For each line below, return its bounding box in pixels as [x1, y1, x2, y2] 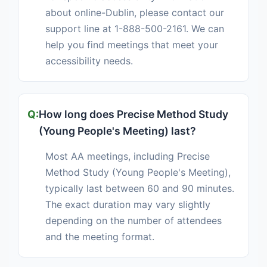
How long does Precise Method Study [39, 108, 228, 121]
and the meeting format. [45, 231, 154, 243]
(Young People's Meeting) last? [39, 125, 196, 138]
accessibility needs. [45, 55, 133, 67]
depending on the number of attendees [45, 215, 222, 227]
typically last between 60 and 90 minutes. [45, 182, 234, 195]
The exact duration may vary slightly [45, 198, 210, 211]
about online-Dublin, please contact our [45, 7, 224, 19]
